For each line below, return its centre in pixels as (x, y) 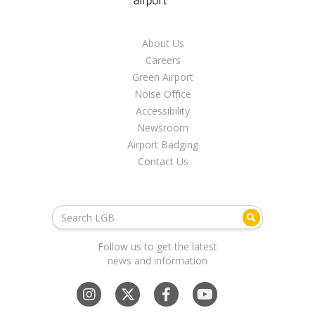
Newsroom (163, 128)
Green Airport (163, 77)
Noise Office (163, 94)
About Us (163, 43)
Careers (163, 60)
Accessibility (163, 111)
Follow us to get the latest (157, 246)
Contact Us (163, 161)
